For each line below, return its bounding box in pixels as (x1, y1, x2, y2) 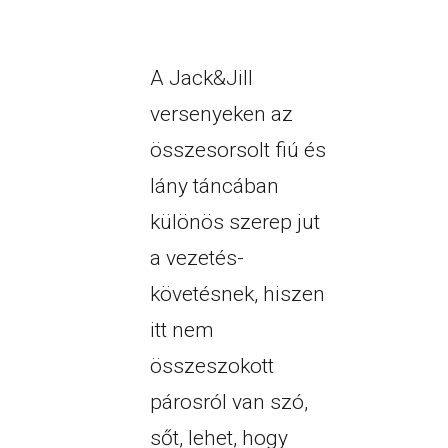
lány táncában (149, 174, 279, 199)
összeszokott (149, 354, 274, 379)
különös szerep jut (149, 210, 320, 235)
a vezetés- (149, 246, 244, 271)
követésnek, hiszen (149, 282, 325, 307)
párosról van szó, (149, 390, 308, 415)
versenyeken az (149, 102, 293, 127)
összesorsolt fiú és (149, 138, 326, 163)
